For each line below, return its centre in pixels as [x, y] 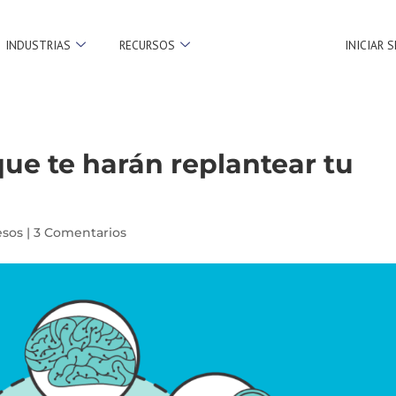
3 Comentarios [80, 232]
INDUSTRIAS [38, 45]
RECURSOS [147, 45]
